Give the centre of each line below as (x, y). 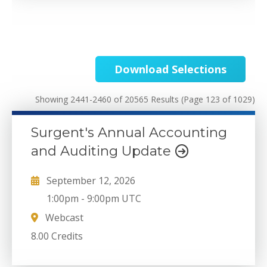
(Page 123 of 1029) (218, 99)
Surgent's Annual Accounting (129, 132)
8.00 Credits (57, 236)
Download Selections (170, 69)
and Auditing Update (103, 150)
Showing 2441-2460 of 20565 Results (108, 99)
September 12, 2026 (91, 181)
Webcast (63, 217)
